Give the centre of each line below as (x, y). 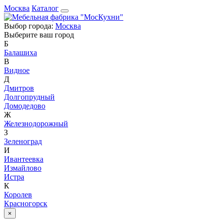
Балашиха (20, 53)
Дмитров (19, 88)
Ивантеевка (24, 159)
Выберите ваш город (39, 35)
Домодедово (25, 106)
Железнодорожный (36, 124)
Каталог (45, 8)
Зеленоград (23, 141)
